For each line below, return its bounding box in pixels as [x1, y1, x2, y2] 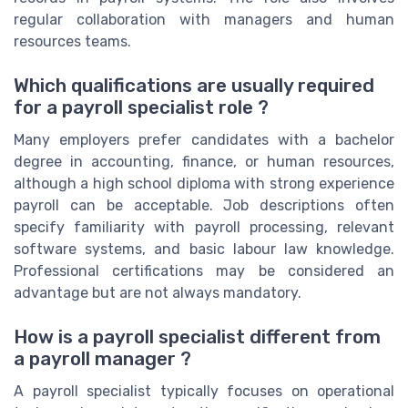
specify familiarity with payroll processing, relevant [14, 219, 394, 237]
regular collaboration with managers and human [14, 10, 394, 28]
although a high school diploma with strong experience [14, 175, 394, 193]
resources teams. [14, 32, 131, 50]
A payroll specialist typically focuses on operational [14, 382, 394, 401]
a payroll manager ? [14, 348, 191, 371]
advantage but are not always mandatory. [14, 284, 301, 302]
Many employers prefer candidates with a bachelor [14, 131, 394, 149]
